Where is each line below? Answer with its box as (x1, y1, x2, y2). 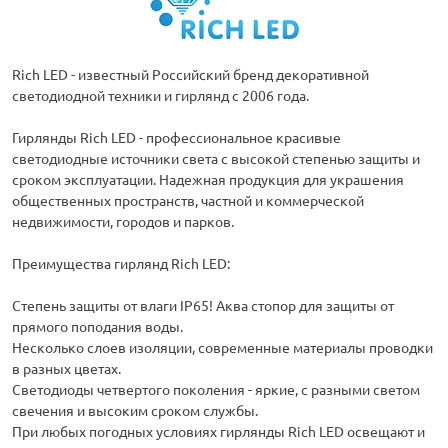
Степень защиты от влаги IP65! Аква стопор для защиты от (12, 296, 394, 315)
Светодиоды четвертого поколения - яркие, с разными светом (12, 380, 420, 399)
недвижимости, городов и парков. (12, 212, 234, 231)
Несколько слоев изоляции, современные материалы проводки (12, 338, 433, 357)
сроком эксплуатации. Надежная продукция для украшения (12, 170, 404, 189)
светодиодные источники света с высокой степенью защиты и (12, 149, 420, 168)
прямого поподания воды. (12, 317, 183, 336)
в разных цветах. (12, 359, 121, 378)
